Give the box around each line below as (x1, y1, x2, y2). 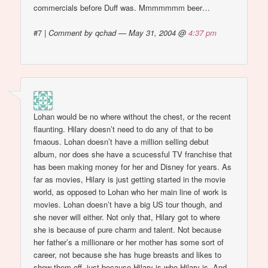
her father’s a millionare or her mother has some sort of (33, 236, 224, 248)
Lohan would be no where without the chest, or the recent (33, 110, 232, 122)
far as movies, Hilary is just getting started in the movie (33, 173, 226, 185)
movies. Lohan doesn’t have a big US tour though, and (33, 198, 223, 210)
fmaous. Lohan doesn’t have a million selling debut (33, 135, 209, 147)
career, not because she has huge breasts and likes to (33, 248, 222, 260)
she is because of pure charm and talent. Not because (33, 223, 222, 235)
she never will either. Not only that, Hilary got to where (33, 211, 221, 223)
